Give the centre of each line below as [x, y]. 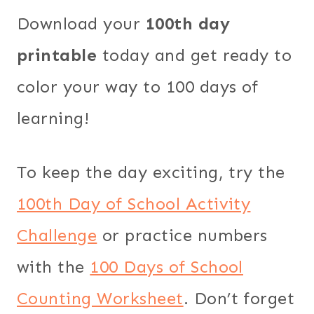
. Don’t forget [239, 298]
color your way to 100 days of [138, 86]
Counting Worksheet [100, 298]
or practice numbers [182, 235]
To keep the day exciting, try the [151, 172]
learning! [53, 118]
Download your [81, 23]
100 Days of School [166, 266]
